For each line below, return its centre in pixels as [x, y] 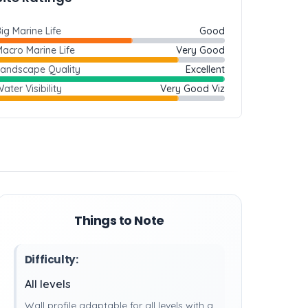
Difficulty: [51, 260]
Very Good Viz [192, 89]
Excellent [205, 69]
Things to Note [119, 220]
